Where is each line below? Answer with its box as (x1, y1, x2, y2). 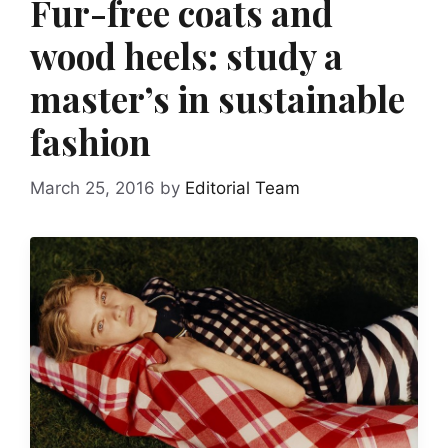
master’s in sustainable (30, 75, 405, 123)
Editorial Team (185, 177, 300, 198)
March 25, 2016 (30, 177, 155, 198)
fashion (30, 118, 151, 166)
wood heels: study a (30, 32, 343, 80)
